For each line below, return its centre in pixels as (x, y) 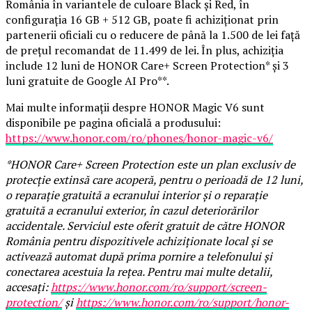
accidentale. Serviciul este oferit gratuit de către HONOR (145, 225)
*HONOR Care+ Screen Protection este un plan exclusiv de (150, 164)
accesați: (28, 287)
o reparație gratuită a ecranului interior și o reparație (136, 195)
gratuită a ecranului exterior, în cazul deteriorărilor (132, 210)
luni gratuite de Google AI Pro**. (87, 80)
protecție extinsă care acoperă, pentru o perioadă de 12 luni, (154, 179)
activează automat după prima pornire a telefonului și (139, 256)
